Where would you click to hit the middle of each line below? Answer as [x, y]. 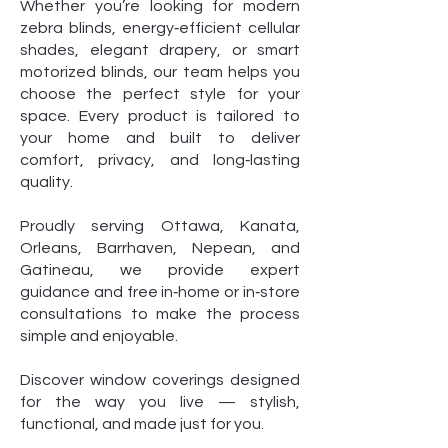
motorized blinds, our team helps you [160, 72]
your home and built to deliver [160, 138]
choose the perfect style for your [160, 94]
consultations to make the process [160, 314]
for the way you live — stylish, [160, 402]
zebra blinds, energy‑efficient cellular [160, 28]
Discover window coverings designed [160, 380]
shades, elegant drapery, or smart [160, 50]
